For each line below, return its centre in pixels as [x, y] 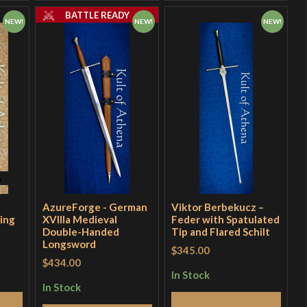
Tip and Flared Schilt [221, 232]
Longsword [69, 244]
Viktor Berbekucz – [218, 207]
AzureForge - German [95, 207]
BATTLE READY [97, 15]
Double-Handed [81, 232]
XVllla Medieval [79, 220]
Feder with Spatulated [226, 220]
